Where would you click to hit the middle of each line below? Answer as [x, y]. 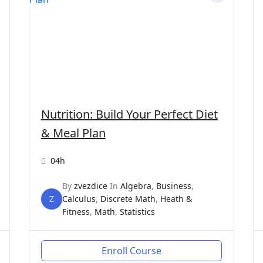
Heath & [176, 198]
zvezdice [90, 186]
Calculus [79, 198]
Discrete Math [128, 198]
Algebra [136, 186]
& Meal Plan [73, 133]
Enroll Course [131, 250]
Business [173, 186]
